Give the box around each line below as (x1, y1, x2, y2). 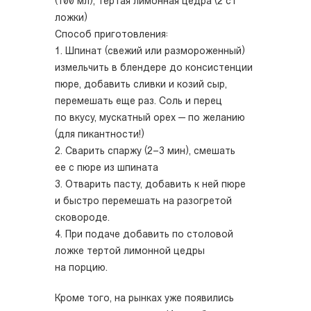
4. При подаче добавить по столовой (55, 230, 233, 241)
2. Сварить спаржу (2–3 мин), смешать (55, 146, 235, 158)
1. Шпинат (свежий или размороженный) (55, 47, 245, 58)
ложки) (55, 13, 87, 24)
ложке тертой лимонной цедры (55, 246, 205, 258)
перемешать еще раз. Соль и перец (55, 96, 222, 108)
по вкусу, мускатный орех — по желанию (55, 113, 245, 124)
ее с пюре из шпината (55, 163, 158, 174)
